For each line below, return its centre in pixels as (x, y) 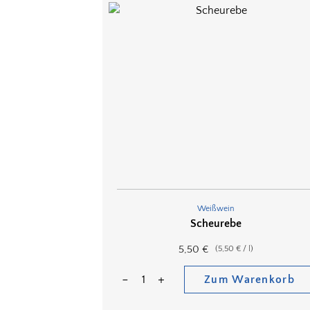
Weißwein (216, 209)
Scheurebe (216, 224)
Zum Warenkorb (249, 280)
